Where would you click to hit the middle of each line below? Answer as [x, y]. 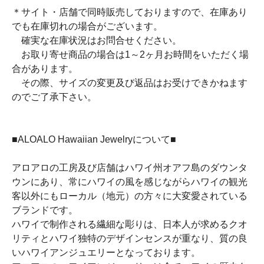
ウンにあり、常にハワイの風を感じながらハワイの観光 [130, 182]
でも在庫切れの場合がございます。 [92, 26]
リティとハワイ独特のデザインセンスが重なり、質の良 [130, 238]
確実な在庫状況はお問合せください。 [97, 40]
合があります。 [45, 69]
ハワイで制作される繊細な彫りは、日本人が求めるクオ [130, 224]
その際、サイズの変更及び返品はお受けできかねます [130, 83]
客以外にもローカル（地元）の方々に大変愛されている [130, 196]
